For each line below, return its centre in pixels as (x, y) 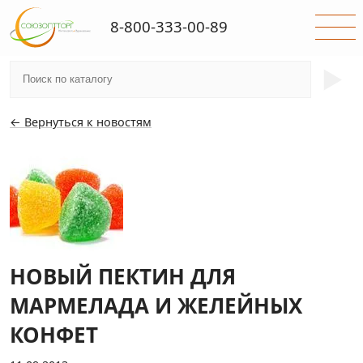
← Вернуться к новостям (81, 122)
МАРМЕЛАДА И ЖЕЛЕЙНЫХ (156, 305)
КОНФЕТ (54, 335)
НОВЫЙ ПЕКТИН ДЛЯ (123, 276)
